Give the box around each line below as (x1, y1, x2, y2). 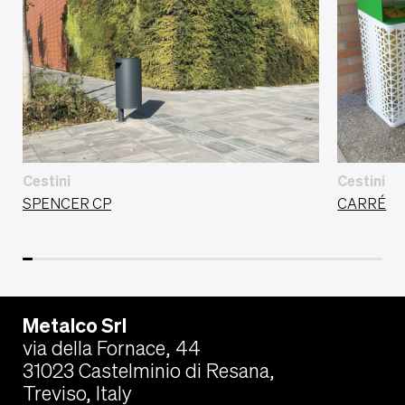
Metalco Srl (23, 314, 127, 336)
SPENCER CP (23, 194, 111, 212)
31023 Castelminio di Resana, (23, 359, 275, 381)
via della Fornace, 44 (23, 336, 201, 359)
